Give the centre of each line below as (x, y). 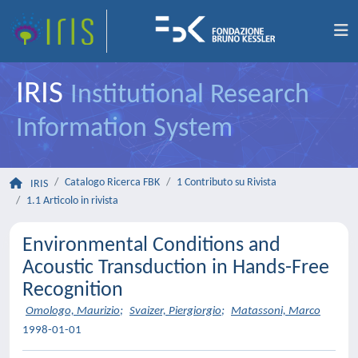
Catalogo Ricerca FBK (112, 183)
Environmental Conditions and (151, 246)
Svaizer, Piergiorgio (175, 311)
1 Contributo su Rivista (227, 183)
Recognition (73, 290)
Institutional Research (190, 95)
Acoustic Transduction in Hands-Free (176, 268)
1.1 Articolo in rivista (72, 201)
